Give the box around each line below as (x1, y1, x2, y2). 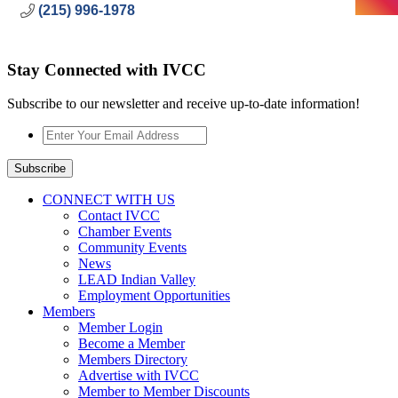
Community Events (78, 240, 187, 256)
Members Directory (78, 352, 187, 368)
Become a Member (78, 336, 185, 352)
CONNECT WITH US (43, 192, 175, 208)
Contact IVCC (78, 208, 160, 224)
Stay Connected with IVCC (7, 60, 206, 79)
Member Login (78, 320, 163, 336)
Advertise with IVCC (78, 368, 199, 384)
